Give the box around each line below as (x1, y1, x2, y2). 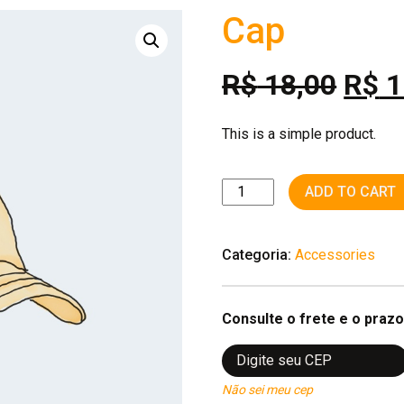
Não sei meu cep (222, 381, 314, 397)
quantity (221, 201, 271, 218)
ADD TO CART (305, 183, 397, 200)
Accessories (295, 246, 376, 263)
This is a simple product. (222, 125, 377, 142)
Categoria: (222, 246, 292, 263)
